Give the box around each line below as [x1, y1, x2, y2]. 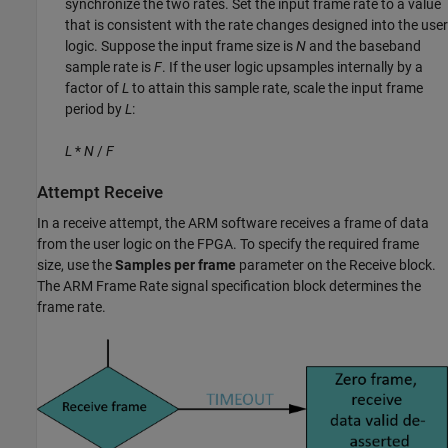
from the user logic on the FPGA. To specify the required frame [37, 236, 419, 253]
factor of [65, 80, 122, 97]
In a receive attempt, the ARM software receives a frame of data [37, 215, 429, 232]
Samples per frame [115, 257, 236, 274]
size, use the [37, 257, 115, 274]
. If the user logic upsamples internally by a [162, 59, 423, 76]
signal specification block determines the [168, 278, 421, 295]
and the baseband [306, 38, 421, 55]
